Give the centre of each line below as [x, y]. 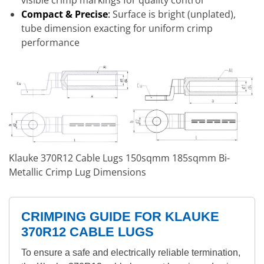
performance [50, 43]
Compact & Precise [64, 14]
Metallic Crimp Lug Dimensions [77, 172]
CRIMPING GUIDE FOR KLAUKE [120, 216]
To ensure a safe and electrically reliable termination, [131, 252]
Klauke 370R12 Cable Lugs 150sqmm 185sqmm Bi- [119, 158]
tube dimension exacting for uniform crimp [117, 29]
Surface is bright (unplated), [173, 14]
